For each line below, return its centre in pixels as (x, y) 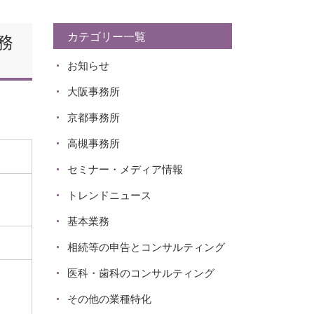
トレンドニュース (109, 196)
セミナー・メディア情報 (125, 170)
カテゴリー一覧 (107, 37)
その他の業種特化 (109, 299)
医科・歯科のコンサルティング (141, 273)
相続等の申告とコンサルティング (146, 247)
